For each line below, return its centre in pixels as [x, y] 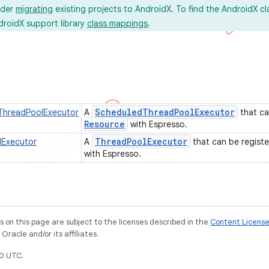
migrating [34, 9]
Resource [104, 124]
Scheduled [119, 112]
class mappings [117, 23]
